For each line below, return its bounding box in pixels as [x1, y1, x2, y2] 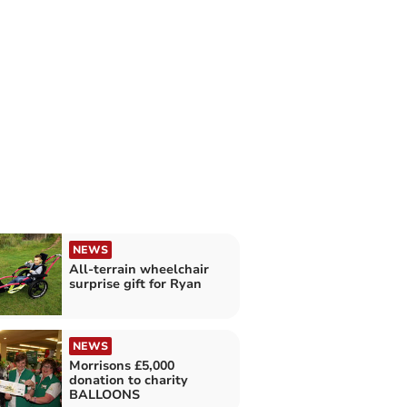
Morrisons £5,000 [68, 356, 174, 374]
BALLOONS [68, 385, 140, 403]
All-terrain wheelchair [68, 261, 209, 279]
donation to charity [68, 371, 188, 389]
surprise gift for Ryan [68, 275, 202, 293]
